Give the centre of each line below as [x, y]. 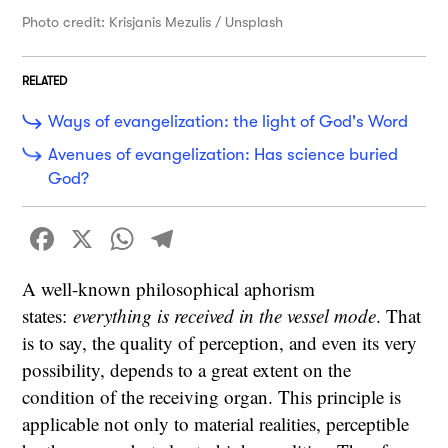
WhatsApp [206, 238]
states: [48, 315]
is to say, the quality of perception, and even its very [220, 342]
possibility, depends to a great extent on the [187, 369]
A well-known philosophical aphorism [169, 288]
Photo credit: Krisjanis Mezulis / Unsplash [153, 22]
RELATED [45, 81]
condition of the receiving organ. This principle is [212, 396]
